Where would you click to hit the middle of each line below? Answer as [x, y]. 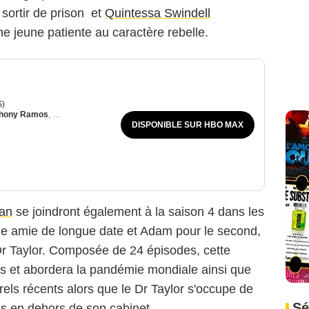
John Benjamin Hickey [97, 115]
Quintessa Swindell [158, 13]
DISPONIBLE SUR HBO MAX [188, 125]
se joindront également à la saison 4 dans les [138, 212]
